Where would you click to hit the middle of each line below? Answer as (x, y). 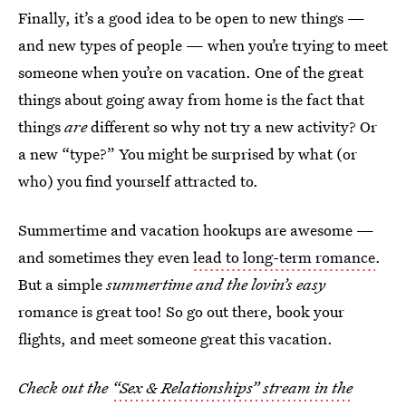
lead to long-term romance (284, 257)
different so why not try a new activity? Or (232, 127)
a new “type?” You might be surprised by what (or (188, 154)
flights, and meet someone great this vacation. (175, 339)
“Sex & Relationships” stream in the (232, 388)
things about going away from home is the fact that (191, 100)
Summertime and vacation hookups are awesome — (196, 230)
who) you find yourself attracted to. (138, 181)
